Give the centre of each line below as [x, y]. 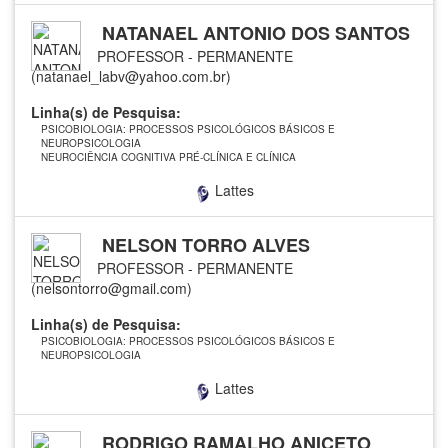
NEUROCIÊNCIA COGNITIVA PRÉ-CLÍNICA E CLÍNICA [168, 156]
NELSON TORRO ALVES [203, 244]
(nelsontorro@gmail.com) [111, 287]
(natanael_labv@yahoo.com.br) [131, 75]
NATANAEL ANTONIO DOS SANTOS [253, 32]
